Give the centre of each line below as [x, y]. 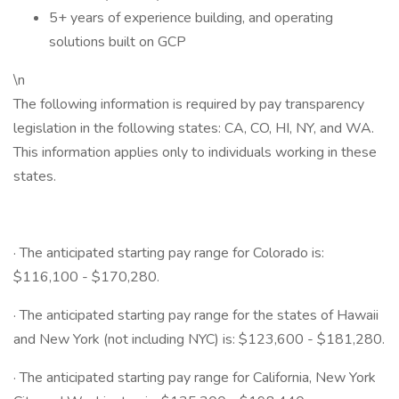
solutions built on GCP [119, 42]
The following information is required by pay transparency [189, 104]
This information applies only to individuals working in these [195, 152]
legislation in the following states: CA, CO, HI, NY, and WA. [194, 128]
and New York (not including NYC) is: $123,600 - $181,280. [199, 339]
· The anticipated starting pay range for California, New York [195, 378]
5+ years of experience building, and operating [191, 18]
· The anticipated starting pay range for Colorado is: [169, 253]
